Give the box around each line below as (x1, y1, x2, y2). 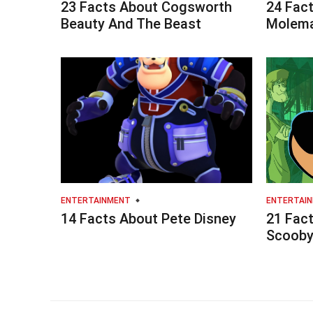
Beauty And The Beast (61, 15, 201, 32)
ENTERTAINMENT (61, 196, 131, 205)
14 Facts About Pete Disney (61, 210, 236, 227)
